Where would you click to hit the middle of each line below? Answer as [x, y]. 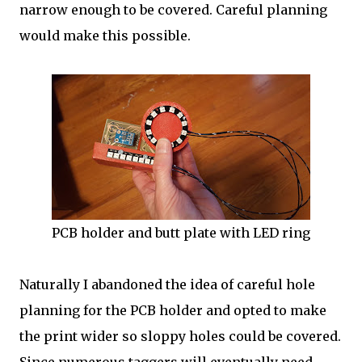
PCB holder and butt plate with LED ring [181, 233]
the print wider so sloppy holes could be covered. [180, 336]
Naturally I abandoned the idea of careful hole [167, 284]
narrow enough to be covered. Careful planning [173, 10]
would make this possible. [105, 36]
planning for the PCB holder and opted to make [173, 310]
